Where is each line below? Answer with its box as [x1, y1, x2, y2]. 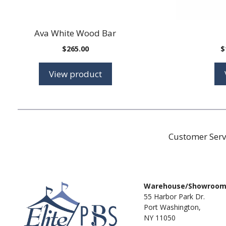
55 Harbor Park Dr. [143, 192, 205, 201]
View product [48, 68, 102, 80]
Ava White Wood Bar [34, 27, 117, 39]
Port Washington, [143, 202, 201, 212]
